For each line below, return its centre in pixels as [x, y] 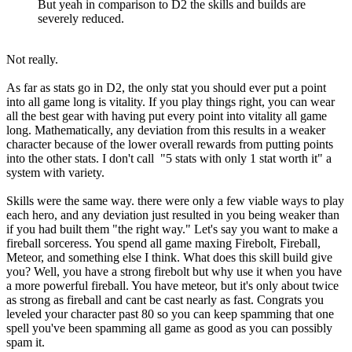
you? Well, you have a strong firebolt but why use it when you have [174, 272]
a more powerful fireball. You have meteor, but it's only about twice [172, 286]
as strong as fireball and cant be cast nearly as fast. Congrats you [165, 300]
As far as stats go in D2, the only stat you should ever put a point [166, 88]
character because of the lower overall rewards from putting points [170, 145]
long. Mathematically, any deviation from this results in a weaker [166, 130]
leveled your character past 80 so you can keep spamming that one [170, 314]
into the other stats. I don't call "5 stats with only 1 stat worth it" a [169, 159]
